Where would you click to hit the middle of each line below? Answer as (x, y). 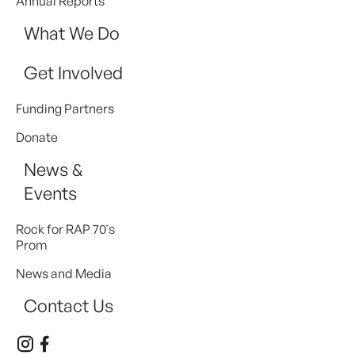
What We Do (72, 32)
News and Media (64, 273)
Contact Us (69, 305)
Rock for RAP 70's (65, 229)
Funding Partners (65, 108)
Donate (37, 137)
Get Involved (73, 72)
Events (50, 193)
